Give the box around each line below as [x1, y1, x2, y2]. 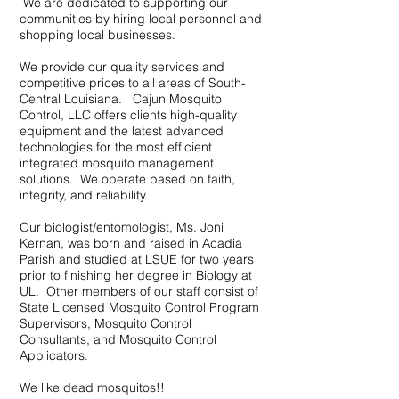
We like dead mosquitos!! [20, 379, 165, 395]
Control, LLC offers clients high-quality [20, 107, 237, 123]
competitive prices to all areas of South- [20, 75, 246, 91]
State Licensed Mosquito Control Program [20, 299, 259, 315]
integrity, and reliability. [20, 187, 148, 203]
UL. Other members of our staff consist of [20, 283, 258, 299]
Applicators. [20, 347, 88, 363]
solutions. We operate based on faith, [20, 171, 235, 187]
